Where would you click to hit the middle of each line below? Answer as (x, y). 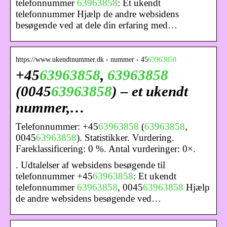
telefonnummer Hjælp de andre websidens (97, 14)
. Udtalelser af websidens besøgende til (90, 165)
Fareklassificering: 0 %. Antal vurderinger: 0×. (106, 148)
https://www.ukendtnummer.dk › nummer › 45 (82, 59)
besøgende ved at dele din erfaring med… (97, 25)
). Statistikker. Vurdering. (125, 137)
